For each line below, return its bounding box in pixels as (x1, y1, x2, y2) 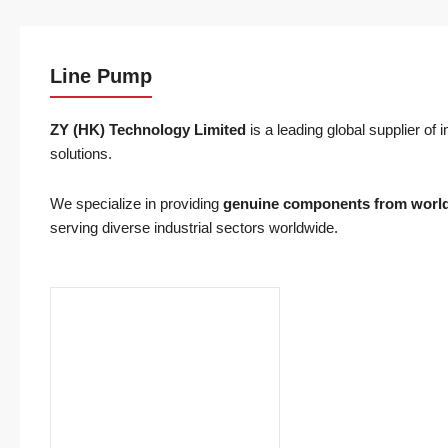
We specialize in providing (50, 195, 223, 213)
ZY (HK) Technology (50, 121, 190, 138)
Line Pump (50, 65, 152, 87)
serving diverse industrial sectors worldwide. (50, 219, 338, 237)
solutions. (50, 145, 112, 162)
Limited (194, 121, 246, 138)
